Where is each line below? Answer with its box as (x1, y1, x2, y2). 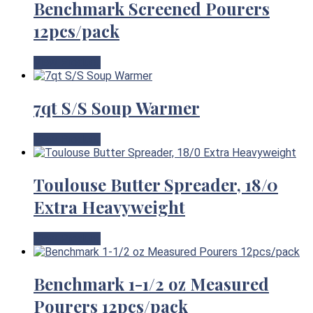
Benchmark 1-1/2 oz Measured (34, 272, 269, 295)
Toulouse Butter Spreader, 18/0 (34, 173, 278, 196)
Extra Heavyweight (34, 195, 185, 218)
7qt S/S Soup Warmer (34, 96, 200, 119)
